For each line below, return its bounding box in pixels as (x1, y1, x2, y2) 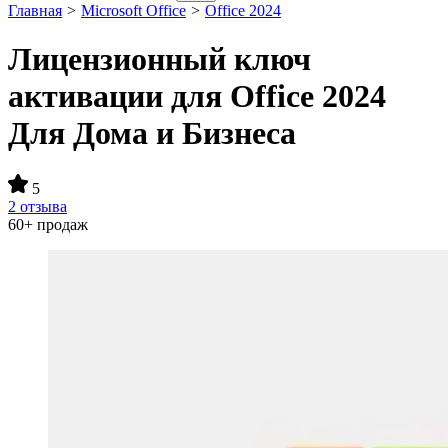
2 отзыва (8, 197, 67, 215)
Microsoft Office (81, 2, 186, 19)
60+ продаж (8, 215, 88, 233)
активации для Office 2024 (8, 78, 386, 115)
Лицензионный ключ (8, 41, 311, 78)
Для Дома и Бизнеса (8, 115, 296, 152)
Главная (8, 2, 62, 19)
